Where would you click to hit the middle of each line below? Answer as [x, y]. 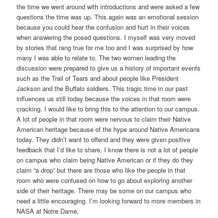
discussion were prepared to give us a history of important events [109, 68]
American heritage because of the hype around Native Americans [109, 129]
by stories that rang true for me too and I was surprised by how [105, 48]
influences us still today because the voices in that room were [104, 99]
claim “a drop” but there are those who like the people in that [101, 170]
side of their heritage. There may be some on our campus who [104, 191]
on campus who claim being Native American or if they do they [105, 160]
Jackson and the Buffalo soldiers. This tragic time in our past [102, 89]
